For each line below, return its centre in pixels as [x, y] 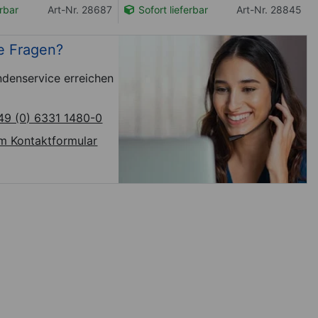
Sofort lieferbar [172, 9]
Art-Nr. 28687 [80, 9]
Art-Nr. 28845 [269, 9]
